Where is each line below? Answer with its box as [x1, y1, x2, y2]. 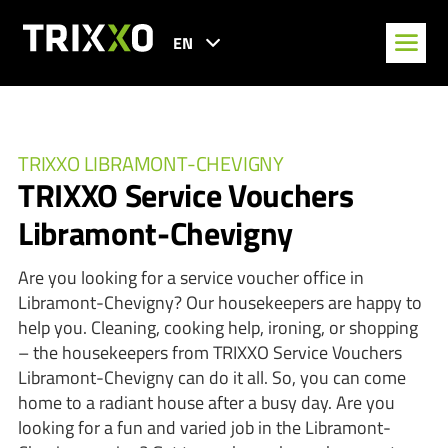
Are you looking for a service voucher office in [18, 264, 364, 291]
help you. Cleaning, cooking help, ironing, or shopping [18, 314, 418, 341]
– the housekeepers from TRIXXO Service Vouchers [18, 339, 402, 366]
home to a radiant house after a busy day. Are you [18, 389, 395, 416]
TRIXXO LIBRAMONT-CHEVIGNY [18, 147, 284, 179]
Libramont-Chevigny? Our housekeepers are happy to [18, 289, 422, 316]
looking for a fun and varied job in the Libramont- [18, 414, 391, 441]
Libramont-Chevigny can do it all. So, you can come [18, 364, 406, 391]
